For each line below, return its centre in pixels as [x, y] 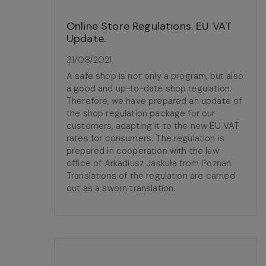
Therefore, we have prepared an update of [154, 101]
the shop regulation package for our [141, 113]
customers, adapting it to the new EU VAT [153, 126]
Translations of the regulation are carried [151, 176]
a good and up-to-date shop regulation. [149, 88]
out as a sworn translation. [121, 188]
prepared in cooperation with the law [143, 151]
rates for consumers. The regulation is [146, 138]
